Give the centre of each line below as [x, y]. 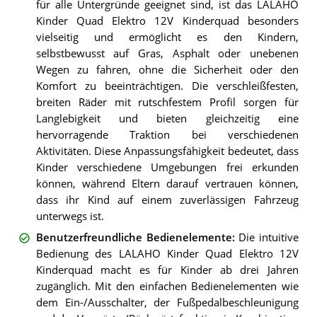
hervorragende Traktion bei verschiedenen [167, 134]
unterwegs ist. [70, 216]
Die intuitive [269, 237]
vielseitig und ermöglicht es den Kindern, [167, 37]
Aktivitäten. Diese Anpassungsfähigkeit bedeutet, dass [167, 151]
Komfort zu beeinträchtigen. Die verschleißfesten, [167, 86]
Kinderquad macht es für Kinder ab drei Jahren [167, 270]
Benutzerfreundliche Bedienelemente [134, 237]
